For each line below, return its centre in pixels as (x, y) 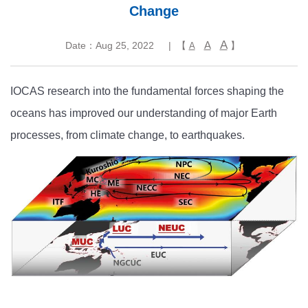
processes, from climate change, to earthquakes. (128, 135)
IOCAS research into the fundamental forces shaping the (147, 91)
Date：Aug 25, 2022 (109, 45)
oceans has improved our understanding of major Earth (144, 113)
